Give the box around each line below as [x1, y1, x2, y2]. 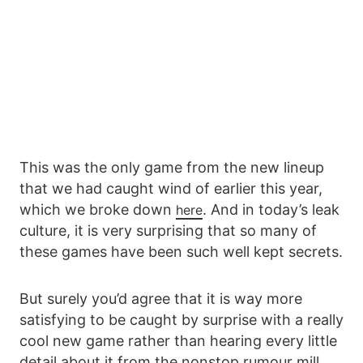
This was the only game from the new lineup [19, 159, 324, 177]
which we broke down [19, 201, 176, 219]
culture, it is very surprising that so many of [19, 222, 317, 240]
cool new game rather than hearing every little [19, 332, 337, 350]
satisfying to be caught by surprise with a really [19, 311, 344, 329]
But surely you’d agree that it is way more [19, 290, 302, 308]
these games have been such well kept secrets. [19, 243, 343, 261]
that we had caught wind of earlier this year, [19, 180, 322, 198]
